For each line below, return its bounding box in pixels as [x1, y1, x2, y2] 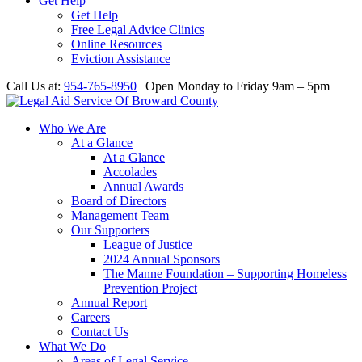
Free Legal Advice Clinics [71, 23, 204, 36]
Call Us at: [6, 79, 64, 93]
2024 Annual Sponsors [103, 252, 220, 266]
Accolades [103, 165, 157, 179]
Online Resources [71, 37, 162, 51]
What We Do [39, 339, 106, 353]
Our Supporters [71, 223, 149, 237]
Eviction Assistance [71, 52, 170, 65]
